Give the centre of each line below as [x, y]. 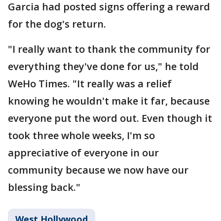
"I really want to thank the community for [109, 49]
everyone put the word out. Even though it [110, 118]
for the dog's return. [57, 24]
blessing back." [44, 187]
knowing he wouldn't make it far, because [109, 101]
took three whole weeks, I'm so [81, 135]
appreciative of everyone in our [83, 153]
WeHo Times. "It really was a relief [90, 84]
